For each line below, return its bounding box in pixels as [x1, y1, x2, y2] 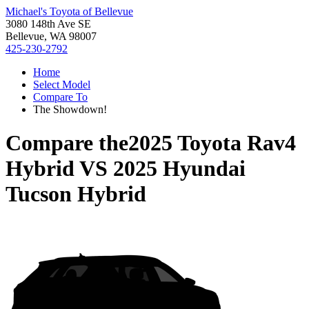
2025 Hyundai [113, 156, 246, 181]
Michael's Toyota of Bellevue [6, 6, 133, 17]
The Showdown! [33, 103, 107, 115]
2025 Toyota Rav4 [128, 130, 296, 156]
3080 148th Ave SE [6, 18, 91, 30]
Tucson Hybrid [6, 181, 146, 207]
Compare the [6, 130, 128, 156]
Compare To [33, 91, 88, 103]
